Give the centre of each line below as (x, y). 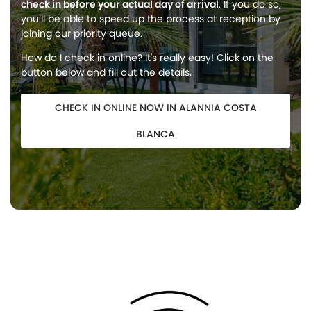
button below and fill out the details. (106, 72)
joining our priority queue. (82, 33)
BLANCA (155, 134)
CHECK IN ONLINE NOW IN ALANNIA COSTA (155, 108)
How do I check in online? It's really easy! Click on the (147, 58)
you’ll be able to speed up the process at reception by (151, 19)
